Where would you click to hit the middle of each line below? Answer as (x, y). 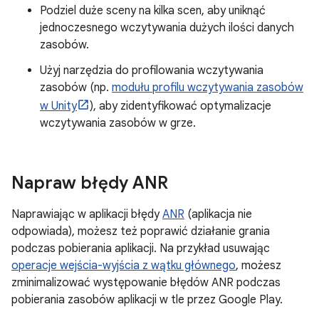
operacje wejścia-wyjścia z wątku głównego (124, 266)
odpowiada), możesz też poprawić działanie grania (141, 231)
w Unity (58, 106)
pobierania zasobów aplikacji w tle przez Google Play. (147, 300)
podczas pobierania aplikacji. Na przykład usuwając (141, 249)
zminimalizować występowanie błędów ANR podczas (146, 283)
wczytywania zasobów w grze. (118, 123)
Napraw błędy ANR (90, 183)
